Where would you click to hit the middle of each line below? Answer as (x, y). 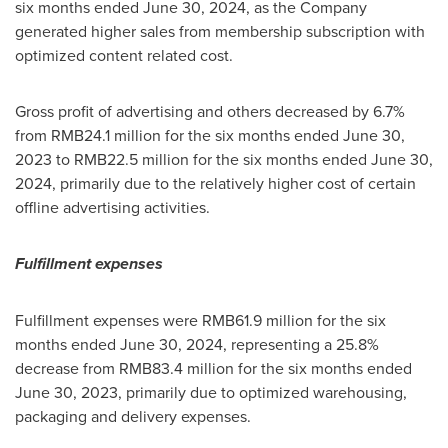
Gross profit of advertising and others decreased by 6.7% (210, 111)
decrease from (67, 368)
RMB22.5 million (131, 159)
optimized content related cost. (124, 55)
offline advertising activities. (112, 207)
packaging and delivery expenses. (133, 416)
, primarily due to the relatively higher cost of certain (234, 183)
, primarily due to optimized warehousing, (262, 392)
